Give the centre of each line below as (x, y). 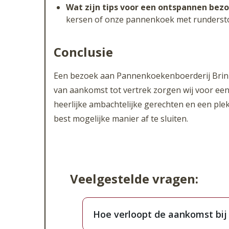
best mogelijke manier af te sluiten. (121, 119)
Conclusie (83, 52)
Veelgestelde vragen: (134, 179)
